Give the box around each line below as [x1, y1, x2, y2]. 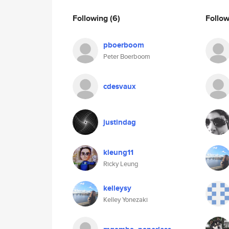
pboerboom [103, 39, 144, 51]
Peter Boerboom [103, 52, 150, 61]
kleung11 [103, 147, 133, 158]
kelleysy [103, 182, 131, 194]
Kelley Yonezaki [103, 195, 148, 204]
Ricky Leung [103, 159, 139, 169]
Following [73, 12, 110, 24]
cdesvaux [103, 81, 136, 92]
